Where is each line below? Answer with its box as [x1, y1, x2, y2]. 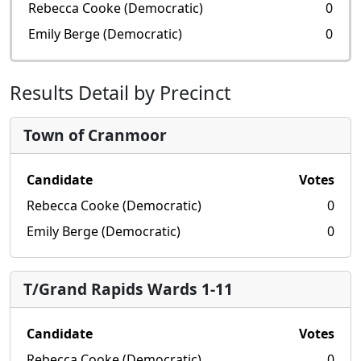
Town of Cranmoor [23, 124, 167, 146]
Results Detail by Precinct [10, 80, 230, 106]
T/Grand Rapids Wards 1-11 [23, 278, 233, 300]
